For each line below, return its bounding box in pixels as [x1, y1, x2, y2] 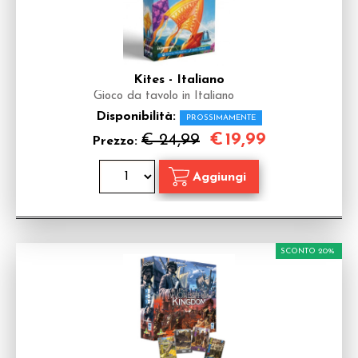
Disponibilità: [96, 110, 180, 123]
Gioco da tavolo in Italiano [93, 90, 234, 102]
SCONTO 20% [280, 247, 335, 256]
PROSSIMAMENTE [186, 113, 256, 122]
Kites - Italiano [133, 74, 225, 86]
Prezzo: [92, 135, 141, 148]
